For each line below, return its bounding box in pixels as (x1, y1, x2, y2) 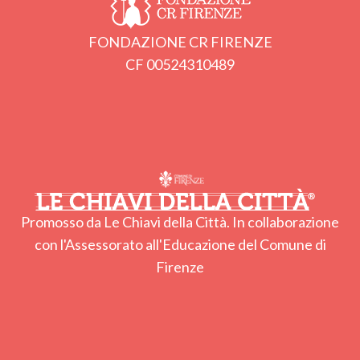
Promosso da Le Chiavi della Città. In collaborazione (21, 212, 339, 231)
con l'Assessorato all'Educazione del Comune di (34, 235, 326, 253)
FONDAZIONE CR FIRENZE (88, 32, 272, 51)
